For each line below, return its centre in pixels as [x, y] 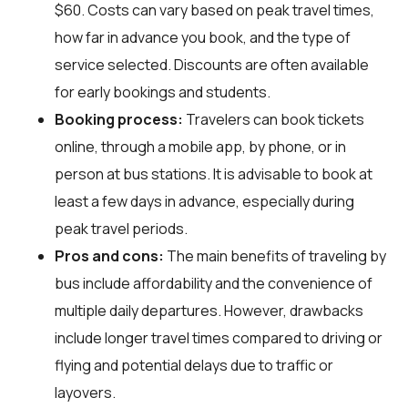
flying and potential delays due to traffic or [194, 365]
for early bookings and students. [163, 92]
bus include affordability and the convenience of [214, 283]
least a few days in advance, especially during [204, 201]
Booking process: [119, 119]
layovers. [85, 392]
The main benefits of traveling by [275, 255]
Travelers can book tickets [274, 119]
